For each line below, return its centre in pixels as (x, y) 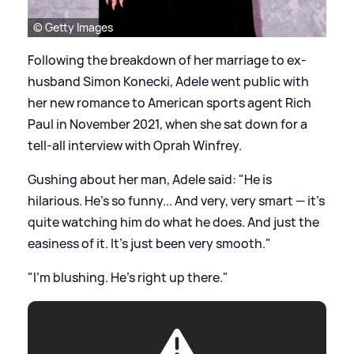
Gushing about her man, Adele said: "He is (150, 179)
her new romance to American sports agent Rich (169, 102)
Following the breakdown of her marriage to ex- (167, 60)
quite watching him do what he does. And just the (173, 222)
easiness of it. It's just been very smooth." (149, 243)
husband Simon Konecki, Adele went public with (168, 81)
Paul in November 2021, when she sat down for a (168, 124)
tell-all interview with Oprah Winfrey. (135, 145)
